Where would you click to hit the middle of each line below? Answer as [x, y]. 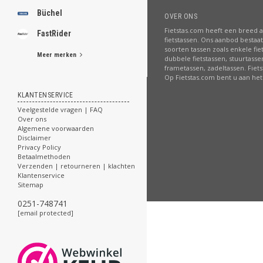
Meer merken [58, 55]
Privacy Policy [39, 147]
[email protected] [45, 213]
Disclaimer [34, 138]
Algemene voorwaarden [56, 128]
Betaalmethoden [44, 156]
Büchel [50, 13]
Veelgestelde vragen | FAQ [60, 109]
